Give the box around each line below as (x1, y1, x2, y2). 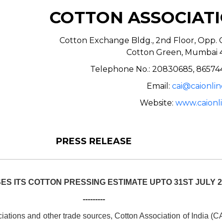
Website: (140, 98, 175, 108)
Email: (146, 81, 172, 91)
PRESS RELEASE (55, 136, 132, 147)
